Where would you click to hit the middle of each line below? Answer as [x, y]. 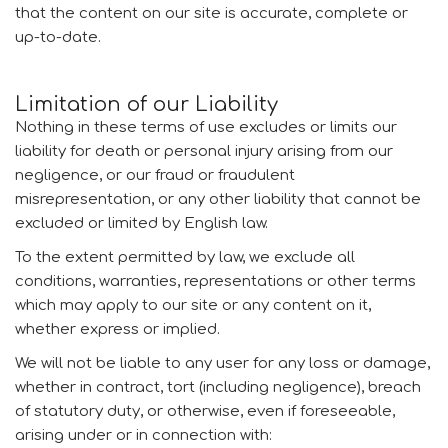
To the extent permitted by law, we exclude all [185, 257]
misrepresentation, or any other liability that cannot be [218, 199]
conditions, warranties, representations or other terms [215, 281]
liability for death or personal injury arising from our [204, 151]
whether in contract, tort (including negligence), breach [218, 387]
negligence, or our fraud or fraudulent [155, 175]
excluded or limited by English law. [141, 223]
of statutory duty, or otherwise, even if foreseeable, [205, 411]
